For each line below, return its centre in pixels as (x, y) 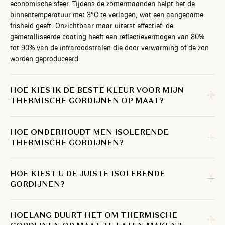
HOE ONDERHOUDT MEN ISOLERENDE (89, 132)
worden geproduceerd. (45, 59)
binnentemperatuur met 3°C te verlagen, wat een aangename (107, 14)
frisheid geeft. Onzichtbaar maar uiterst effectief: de (92, 25)
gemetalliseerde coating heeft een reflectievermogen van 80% (107, 36)
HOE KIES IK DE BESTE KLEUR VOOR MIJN (97, 90)
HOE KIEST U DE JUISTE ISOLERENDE (88, 173)
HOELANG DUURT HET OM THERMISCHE (94, 215)
